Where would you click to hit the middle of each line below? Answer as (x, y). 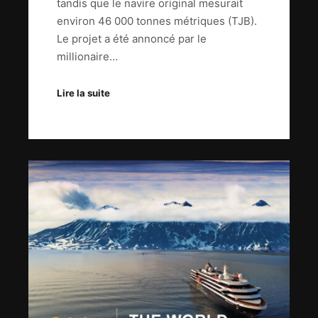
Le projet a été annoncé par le (132, 39)
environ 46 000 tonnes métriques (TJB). (157, 21)
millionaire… (87, 57)
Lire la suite (83, 93)
